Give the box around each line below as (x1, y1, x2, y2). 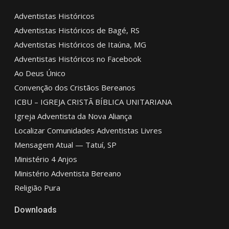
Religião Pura (14, 182, 60, 193)
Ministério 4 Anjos (14, 153, 77, 164)
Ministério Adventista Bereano (14, 168, 121, 178)
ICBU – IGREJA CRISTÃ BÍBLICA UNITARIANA (14, 96, 172, 107)
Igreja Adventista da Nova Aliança (14, 110, 132, 121)
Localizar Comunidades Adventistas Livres (14, 125, 162, 135)
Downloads (14, 204, 57, 215)
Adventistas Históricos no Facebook (14, 53, 141, 64)
